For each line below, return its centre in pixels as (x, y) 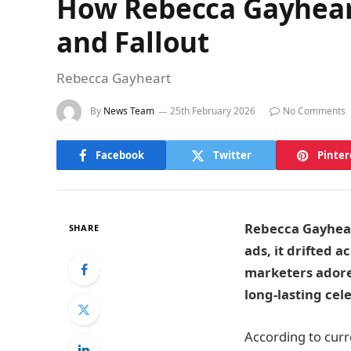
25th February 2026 (213, 111)
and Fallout (133, 42)
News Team (129, 111)
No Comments (314, 111)
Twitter (232, 155)
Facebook (119, 155)
